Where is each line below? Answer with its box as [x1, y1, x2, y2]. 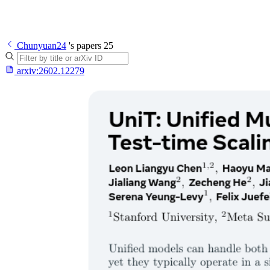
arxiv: [17, 65, 39, 76]
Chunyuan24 [17, 40, 66, 51]
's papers [69, 40, 101, 51]
